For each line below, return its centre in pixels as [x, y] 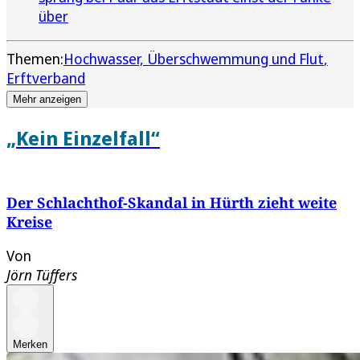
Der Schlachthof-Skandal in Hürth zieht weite [172, 202]
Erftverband [46, 78]
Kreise [29, 221]
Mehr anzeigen [47, 99]
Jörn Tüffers [42, 274]
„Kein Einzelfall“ [83, 137]
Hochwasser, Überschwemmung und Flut [194, 58]
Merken [30, 344]
